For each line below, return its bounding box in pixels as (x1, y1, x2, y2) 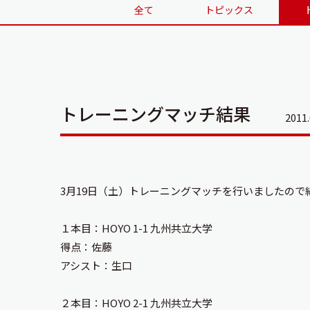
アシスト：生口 (60, 258, 132, 273)
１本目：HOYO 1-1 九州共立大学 (60, 221, 212, 235)
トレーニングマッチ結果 (60, 101, 250, 126)
